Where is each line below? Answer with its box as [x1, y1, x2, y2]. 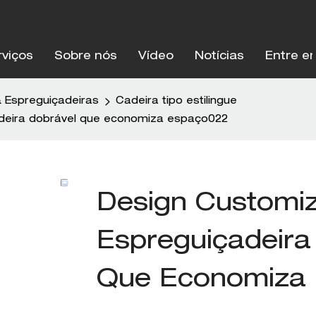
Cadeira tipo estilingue [116, 97, 237, 107]
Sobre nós [54, 51, 117, 63]
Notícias [194, 51, 244, 63]
